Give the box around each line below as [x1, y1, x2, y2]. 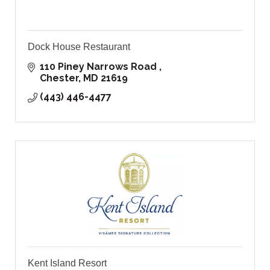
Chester [40, 72, 78, 84]
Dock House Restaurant [28, 42, 130, 52]
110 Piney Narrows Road [40, 61, 159, 73]
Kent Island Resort [28, 258, 107, 269]
